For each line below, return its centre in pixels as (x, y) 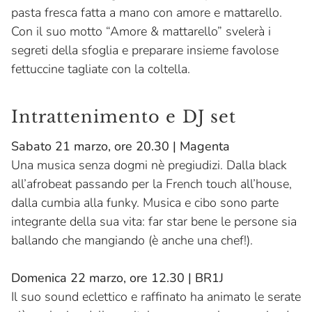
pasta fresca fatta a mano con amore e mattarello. (147, 13)
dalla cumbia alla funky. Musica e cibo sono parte (145, 203)
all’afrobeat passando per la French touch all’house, (151, 184)
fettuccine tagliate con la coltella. (101, 69)
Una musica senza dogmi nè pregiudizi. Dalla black (149, 165)
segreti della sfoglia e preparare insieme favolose (145, 50)
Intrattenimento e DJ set (124, 117)
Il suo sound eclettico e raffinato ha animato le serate (156, 297)
